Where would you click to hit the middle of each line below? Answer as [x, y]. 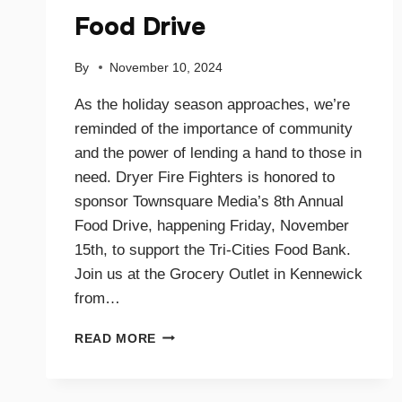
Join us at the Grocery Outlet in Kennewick [218, 274]
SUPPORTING [200, 334]
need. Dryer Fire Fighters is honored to [205, 177]
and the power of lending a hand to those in [218, 153]
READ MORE [116, 338]
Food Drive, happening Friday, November [212, 225]
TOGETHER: [196, 390]
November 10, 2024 [166, 67]
